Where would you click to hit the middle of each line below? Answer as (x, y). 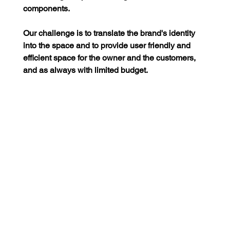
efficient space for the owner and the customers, (110, 58)
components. (46, 9)
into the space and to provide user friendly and (108, 46)
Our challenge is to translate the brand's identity (110, 33)
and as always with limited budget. (85, 70)
